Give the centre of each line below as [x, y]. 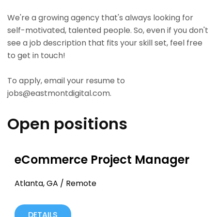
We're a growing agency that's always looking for [100, 17]
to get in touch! [36, 55]
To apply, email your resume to [66, 80]
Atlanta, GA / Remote [55, 183]
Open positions [67, 124]
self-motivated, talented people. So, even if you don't [108, 30]
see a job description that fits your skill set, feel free [105, 43]
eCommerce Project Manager [102, 159]
